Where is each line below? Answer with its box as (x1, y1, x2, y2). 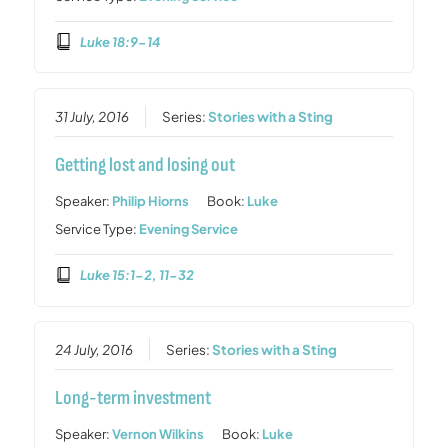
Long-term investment (55, 386, 212, 411)
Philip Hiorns (112, 193, 190, 210)
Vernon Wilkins (112, 426, 205, 443)
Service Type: (55, 221, 140, 238)
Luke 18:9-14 (79, 33, 161, 50)
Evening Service (139, 221, 239, 238)
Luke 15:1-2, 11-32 (79, 266, 194, 283)
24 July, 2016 (55, 341, 134, 359)
